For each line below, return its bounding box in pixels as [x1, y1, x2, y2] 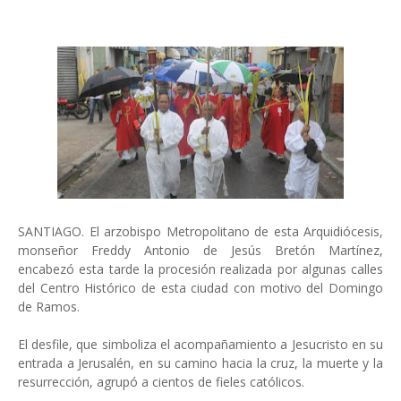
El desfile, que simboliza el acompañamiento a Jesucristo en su [18, 336, 383, 353]
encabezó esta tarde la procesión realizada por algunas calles [18, 260, 383, 277]
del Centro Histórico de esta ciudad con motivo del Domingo [18, 279, 383, 296]
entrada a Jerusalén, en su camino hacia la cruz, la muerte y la [18, 354, 383, 371]
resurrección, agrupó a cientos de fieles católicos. [18, 373, 304, 390]
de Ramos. [18, 298, 80, 315]
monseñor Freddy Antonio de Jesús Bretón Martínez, [18, 242, 383, 259]
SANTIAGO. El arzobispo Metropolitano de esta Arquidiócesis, [18, 223, 383, 240]
